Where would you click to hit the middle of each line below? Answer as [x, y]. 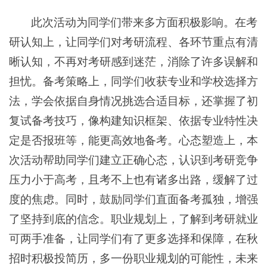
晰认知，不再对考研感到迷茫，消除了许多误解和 [133, 62]
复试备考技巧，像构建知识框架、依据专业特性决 [133, 121]
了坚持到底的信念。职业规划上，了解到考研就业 [133, 219]
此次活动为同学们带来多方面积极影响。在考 [145, 23]
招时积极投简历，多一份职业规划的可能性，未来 [133, 259]
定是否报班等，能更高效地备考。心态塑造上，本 [133, 141]
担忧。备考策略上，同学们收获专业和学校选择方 [133, 82]
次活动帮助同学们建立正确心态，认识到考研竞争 [133, 160]
